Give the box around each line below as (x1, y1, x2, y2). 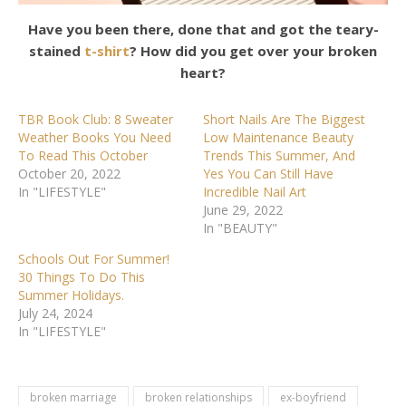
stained (29, 42, 84, 61)
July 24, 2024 (18, 304, 92, 323)
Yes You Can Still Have (203, 165, 333, 183)
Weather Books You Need (18, 129, 171, 147)
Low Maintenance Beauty (203, 129, 353, 147)
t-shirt (84, 42, 130, 61)
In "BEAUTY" (203, 219, 277, 237)
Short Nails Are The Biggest (203, 111, 365, 129)
